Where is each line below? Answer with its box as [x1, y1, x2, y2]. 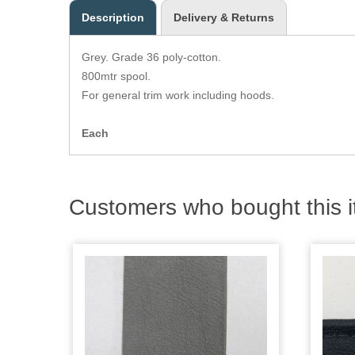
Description [82, 11, 144, 24]
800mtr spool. [82, 70, 151, 82]
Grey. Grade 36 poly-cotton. [82, 51, 221, 63]
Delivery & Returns [174, 11, 274, 24]
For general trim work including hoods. [82, 89, 274, 101]
